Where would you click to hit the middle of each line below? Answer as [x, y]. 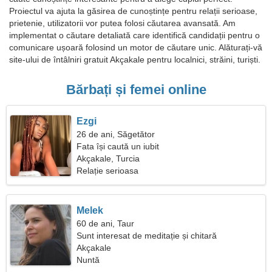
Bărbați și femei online [136, 90]
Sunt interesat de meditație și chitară [147, 236]
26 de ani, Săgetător [116, 134]
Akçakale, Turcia [108, 158]
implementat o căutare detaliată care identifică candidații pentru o [134, 35]
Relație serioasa [108, 171]
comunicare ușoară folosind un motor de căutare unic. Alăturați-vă [136, 47]
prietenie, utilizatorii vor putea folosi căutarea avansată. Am [122, 23]
